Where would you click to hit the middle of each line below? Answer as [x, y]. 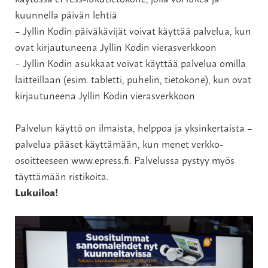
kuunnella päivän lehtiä [66, 14]
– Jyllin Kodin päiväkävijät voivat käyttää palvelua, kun [133, 31]
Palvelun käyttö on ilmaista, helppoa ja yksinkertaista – [133, 127]
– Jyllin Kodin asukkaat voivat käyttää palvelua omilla [130, 63]
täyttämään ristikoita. [62, 176]
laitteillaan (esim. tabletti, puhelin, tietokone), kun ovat [133, 79]
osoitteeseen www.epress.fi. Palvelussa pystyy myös [124, 160]
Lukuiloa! [36, 192]
